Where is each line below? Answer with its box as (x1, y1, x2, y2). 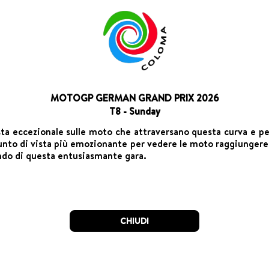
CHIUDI (119, 215, 149, 227)
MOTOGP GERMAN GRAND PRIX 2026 (50, 91, 219, 104)
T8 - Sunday (109, 104, 160, 118)
